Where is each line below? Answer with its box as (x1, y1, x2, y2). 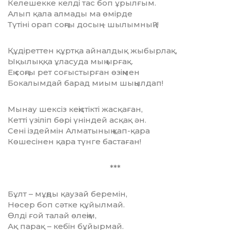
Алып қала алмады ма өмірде (8, 9, 132, 19)
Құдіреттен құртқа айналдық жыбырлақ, (8, 46, 177, 56)
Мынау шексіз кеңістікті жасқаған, (8, 104, 143, 114)
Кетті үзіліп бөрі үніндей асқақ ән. (8, 115, 146, 125)
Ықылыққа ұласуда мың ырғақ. (8, 56, 133, 67)
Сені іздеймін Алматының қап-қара (8, 126, 150, 136)
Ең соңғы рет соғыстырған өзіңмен (8, 67, 140, 78)
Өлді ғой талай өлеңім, (8, 210, 97, 221)
